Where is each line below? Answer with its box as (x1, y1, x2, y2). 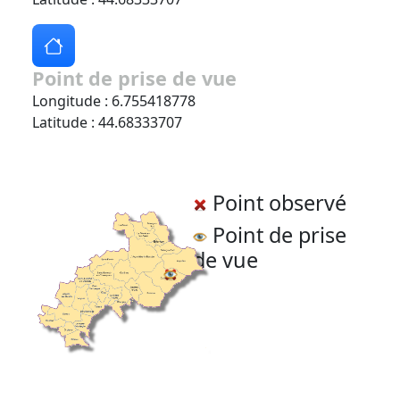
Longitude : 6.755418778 (32, 91, 196, 112)
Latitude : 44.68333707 (32, 112, 182, 133)
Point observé (207, 188, 347, 218)
